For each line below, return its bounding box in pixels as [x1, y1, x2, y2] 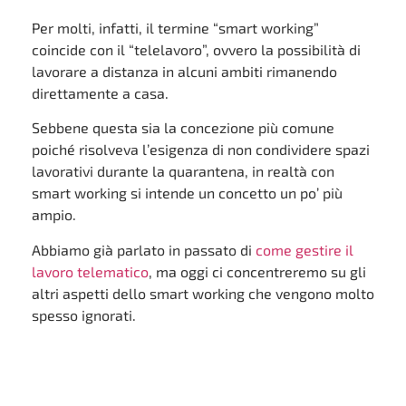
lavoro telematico [32, 262, 149, 280]
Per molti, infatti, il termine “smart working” [32, 18, 319, 36]
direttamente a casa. [32, 83, 169, 101]
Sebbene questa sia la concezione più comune [32, 119, 334, 137]
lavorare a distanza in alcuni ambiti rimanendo [32, 62, 337, 80]
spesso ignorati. [32, 305, 136, 324]
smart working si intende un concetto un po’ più [32, 184, 343, 202]
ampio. [32, 206, 76, 224]
